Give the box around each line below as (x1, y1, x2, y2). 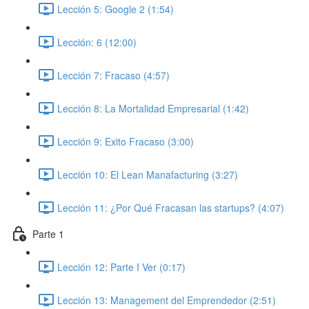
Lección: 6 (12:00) (57, 34, 137, 49)
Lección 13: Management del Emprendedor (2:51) (57, 292, 276, 307)
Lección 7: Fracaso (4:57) (57, 68, 170, 82)
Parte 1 (32, 226, 64, 241)
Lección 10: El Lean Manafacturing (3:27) (57, 167, 238, 181)
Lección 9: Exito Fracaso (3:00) (57, 134, 194, 148)
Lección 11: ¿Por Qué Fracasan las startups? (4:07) (57, 200, 284, 215)
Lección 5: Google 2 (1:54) (57, 1, 174, 16)
